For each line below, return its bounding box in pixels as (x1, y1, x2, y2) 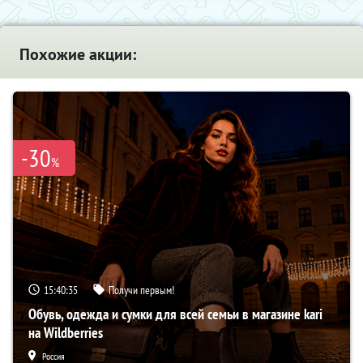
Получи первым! (109, 282, 174, 297)
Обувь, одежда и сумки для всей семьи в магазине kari (28, 304, 322, 323)
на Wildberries (28, 322, 103, 342)
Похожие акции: (19, 43, 136, 65)
